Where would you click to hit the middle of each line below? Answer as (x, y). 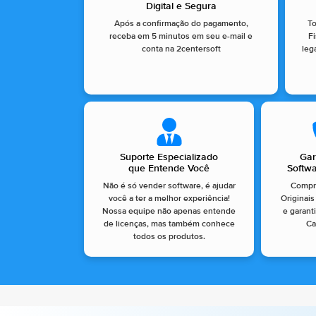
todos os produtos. (169, 237)
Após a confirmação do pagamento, (181, 24)
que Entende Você (169, 169)
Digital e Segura (181, 7)
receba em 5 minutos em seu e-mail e (181, 37)
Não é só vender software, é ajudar (169, 187)
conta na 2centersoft (181, 50)
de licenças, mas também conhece (169, 225)
